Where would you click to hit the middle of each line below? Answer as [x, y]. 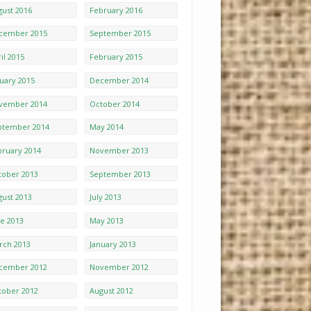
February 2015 [116, 57]
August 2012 [111, 290]
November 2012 [119, 267]
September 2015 [120, 33]
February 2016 [116, 10]
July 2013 [105, 197]
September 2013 [120, 174]
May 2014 [106, 127]
